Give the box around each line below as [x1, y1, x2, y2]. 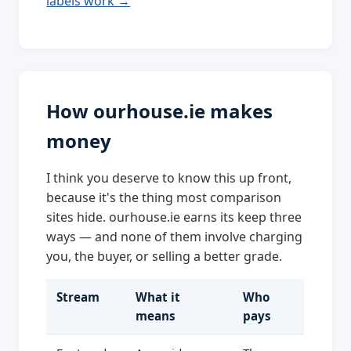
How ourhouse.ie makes [46, 97, 273, 124]
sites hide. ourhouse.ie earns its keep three [46, 208, 302, 226]
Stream [56, 288, 100, 305]
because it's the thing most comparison [46, 188, 282, 206]
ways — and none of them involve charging [46, 227, 303, 245]
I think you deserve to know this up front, [46, 168, 292, 186]
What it [135, 288, 180, 305]
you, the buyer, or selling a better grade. [46, 247, 283, 265]
